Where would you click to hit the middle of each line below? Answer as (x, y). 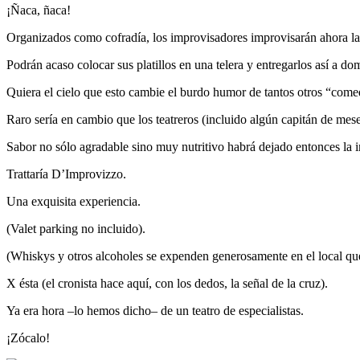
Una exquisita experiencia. (74, 202)
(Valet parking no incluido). (76, 229)
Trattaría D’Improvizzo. (66, 174)
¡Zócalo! (28, 338)
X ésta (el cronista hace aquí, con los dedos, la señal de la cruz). (167, 284)
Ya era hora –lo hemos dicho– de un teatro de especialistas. (155, 311)
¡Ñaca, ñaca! (39, 10)
